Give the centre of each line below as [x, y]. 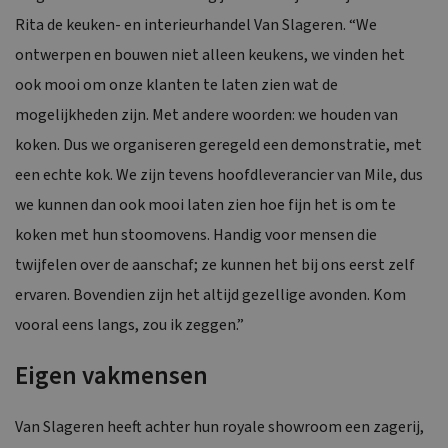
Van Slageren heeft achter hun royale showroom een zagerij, [219, 426]
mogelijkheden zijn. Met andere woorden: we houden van [206, 114]
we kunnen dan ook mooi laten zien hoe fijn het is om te [205, 204]
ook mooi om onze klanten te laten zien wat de [176, 84]
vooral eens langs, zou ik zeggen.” [129, 324]
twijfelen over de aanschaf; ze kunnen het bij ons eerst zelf [215, 264]
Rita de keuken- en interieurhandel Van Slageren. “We [196, 24]
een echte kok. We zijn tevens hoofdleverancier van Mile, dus [219, 174]
